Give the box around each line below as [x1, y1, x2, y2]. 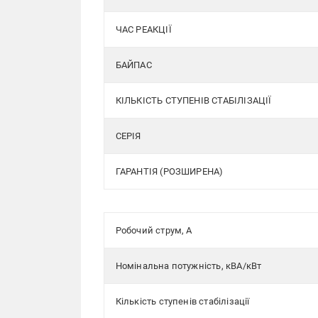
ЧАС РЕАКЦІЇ [115, 24, 172, 35]
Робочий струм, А [115, 225, 192, 236]
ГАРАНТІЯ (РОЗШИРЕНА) [115, 166, 224, 177]
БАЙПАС [115, 60, 152, 70]
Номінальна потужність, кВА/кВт [115, 261, 262, 271]
